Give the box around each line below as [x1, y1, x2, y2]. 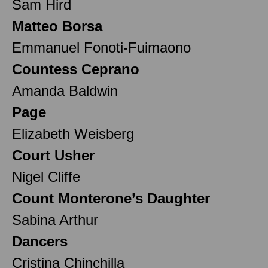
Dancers [12, 233, 68, 249]
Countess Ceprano [12, 60, 139, 77]
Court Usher [12, 147, 95, 163]
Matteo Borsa [12, 17, 102, 34]
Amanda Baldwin [12, 82, 118, 99]
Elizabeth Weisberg [12, 125, 134, 142]
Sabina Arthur [12, 211, 98, 228]
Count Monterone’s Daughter [12, 190, 210, 206]
